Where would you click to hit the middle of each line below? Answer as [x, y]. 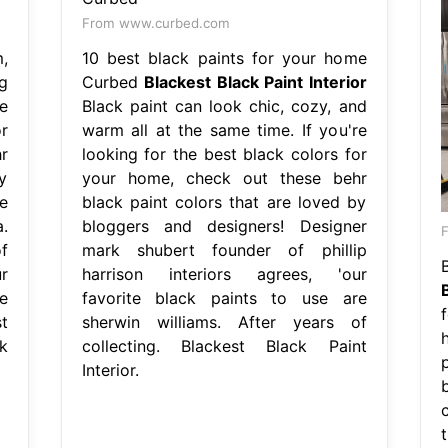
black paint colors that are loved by [224, 201]
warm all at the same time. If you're [224, 129]
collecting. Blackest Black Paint [224, 345]
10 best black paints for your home [224, 57]
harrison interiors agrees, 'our [224, 273]
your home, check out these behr [224, 177]
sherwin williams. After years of [224, 321]
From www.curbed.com [155, 22]
